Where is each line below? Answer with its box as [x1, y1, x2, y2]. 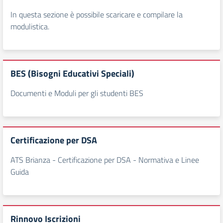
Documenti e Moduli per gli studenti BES [10, 87, 143, 99]
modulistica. [10, 20, 49, 32]
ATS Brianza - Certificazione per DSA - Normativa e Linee [10, 154, 199, 166]
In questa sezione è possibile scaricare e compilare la [10, 8, 183, 20]
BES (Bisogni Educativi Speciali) [10, 67, 134, 80]
